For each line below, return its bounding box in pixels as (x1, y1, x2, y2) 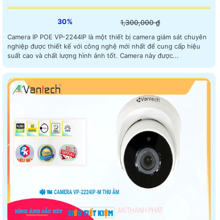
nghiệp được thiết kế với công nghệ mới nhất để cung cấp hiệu (7, 42, 200, 51)
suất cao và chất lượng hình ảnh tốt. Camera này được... (7, 52, 179, 60)
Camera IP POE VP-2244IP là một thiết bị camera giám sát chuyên (7, 33, 207, 41)
